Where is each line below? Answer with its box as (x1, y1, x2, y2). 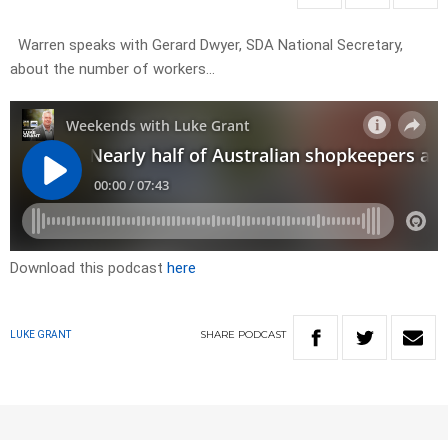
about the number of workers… (10, 60, 215, 79)
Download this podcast (10, 259, 167, 278)
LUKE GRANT (10, 329, 71, 341)
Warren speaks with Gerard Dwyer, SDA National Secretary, (10, 36, 403, 55)
